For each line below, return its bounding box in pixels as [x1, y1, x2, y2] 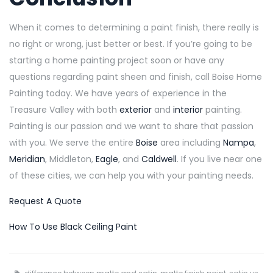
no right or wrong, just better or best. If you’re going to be [9, 37, 252, 50]
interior [173, 103, 203, 116]
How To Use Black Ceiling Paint [9, 220, 137, 233]
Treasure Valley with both [9, 103, 119, 116]
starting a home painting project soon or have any [9, 54, 224, 66]
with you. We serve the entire [9, 136, 136, 149]
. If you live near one [177, 152, 262, 165]
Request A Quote [9, 194, 82, 207]
